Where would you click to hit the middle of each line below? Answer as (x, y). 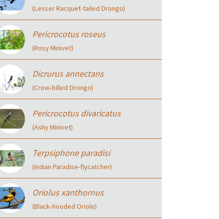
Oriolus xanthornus (68, 192)
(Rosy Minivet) (53, 48)
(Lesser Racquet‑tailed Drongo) (79, 8)
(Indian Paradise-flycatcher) (72, 167)
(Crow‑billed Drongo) (63, 88)
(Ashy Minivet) (53, 127)
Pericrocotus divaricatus (77, 113)
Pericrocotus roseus (69, 34)
